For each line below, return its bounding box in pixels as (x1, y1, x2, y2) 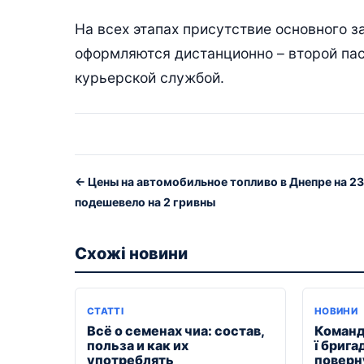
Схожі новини (75, 243, 188, 263)
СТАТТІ (87, 305, 124, 317)
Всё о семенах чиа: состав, (87, 322, 264, 339)
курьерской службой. (75, 68, 224, 86)
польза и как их (87, 336, 188, 353)
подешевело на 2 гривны (75, 194, 215, 209)
